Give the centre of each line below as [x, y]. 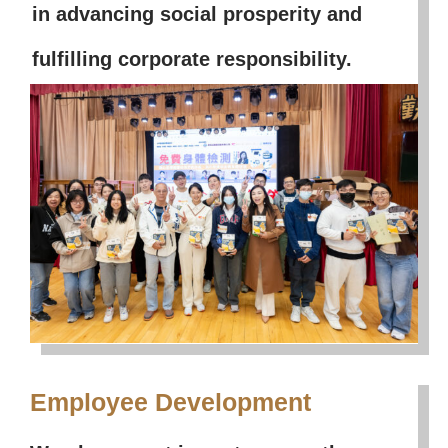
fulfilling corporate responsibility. [192, 59]
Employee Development [170, 401]
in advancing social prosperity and [197, 14]
